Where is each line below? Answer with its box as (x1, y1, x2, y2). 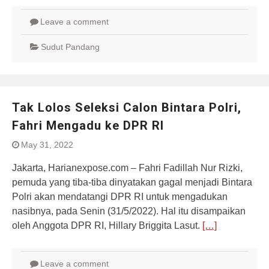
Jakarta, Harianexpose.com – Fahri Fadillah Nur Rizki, (12, 163, 243, 173)
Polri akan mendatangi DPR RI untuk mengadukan (12, 192, 228, 202)
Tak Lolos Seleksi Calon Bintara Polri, (12, 100, 241, 115)
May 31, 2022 (21, 140, 73, 150)
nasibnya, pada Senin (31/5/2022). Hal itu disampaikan (12, 206, 246, 216)
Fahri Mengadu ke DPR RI (12, 118, 164, 133)
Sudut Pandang (41, 42, 100, 52)
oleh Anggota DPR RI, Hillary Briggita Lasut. (12, 220, 202, 231)
